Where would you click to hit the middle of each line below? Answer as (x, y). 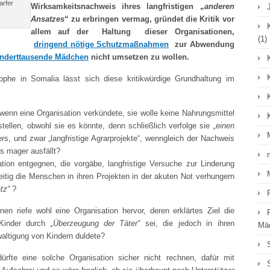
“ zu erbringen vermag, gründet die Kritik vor (149, 19)
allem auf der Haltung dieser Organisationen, (133, 32)
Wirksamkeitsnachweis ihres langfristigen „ (118, 6)
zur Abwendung (202, 44)
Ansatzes (48, 19)
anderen (219, 6)
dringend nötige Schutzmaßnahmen (101, 44)
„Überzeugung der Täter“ (93, 223)
